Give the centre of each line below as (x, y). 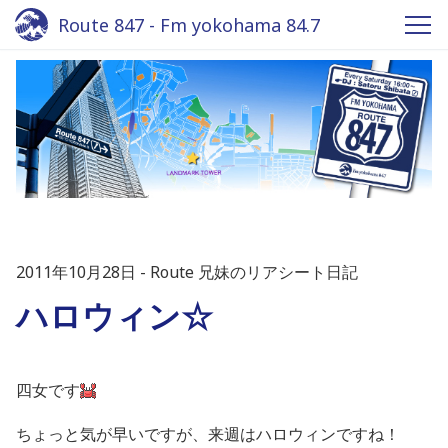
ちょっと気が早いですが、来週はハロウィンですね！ (208, 433)
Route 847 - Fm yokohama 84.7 (189, 25)
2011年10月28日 (76, 271)
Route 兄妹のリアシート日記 (254, 271)
